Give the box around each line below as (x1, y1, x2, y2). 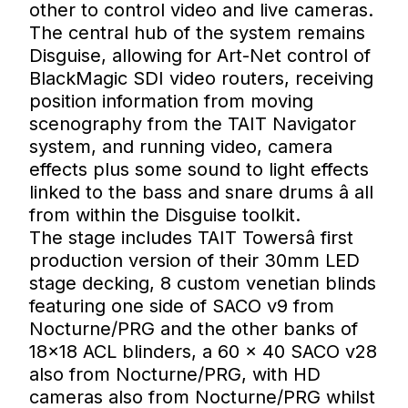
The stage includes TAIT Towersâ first (29, 226, 353, 249)
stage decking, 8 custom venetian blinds (29, 271, 376, 294)
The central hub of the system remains (29, 21, 365, 44)
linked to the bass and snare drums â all (29, 180, 373, 203)
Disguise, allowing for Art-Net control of (29, 44, 371, 66)
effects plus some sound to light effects (29, 158, 369, 180)
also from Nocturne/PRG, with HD (29, 362, 321, 385)
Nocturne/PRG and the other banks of (29, 317, 358, 340)
